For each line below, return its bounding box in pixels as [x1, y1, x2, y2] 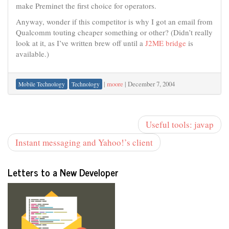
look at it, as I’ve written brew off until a [16, 38, 145, 48]
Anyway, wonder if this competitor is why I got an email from [16, 16, 213, 27]
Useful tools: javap [146, 118, 214, 130]
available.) [16, 49, 49, 59]
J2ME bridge [145, 38, 186, 48]
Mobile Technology [18, 80, 65, 88]
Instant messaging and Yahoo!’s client [15, 136, 153, 148]
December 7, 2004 [128, 79, 175, 88]
